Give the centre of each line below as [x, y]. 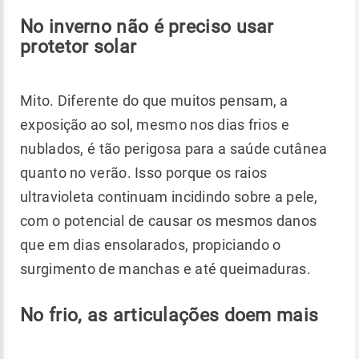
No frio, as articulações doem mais [169, 315]
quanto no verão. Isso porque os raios [144, 172]
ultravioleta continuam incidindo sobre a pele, [169, 196]
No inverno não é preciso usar [147, 26]
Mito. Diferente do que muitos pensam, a [154, 100]
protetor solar [79, 46]
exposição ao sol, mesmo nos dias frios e [155, 124]
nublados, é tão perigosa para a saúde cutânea [174, 148]
